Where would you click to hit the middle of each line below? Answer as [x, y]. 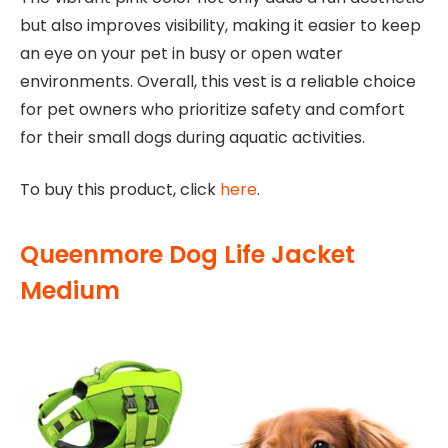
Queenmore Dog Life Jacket [187, 254]
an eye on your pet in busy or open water [181, 53]
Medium [70, 290]
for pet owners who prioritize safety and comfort [212, 109]
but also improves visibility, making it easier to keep [220, 25]
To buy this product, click [120, 190]
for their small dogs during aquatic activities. [192, 137]
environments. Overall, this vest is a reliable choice [218, 81]
